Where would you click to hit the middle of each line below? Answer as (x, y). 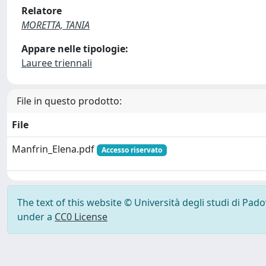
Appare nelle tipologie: (75, 49)
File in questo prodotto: (69, 101)
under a (36, 217)
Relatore (42, 11)
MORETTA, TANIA (56, 25)
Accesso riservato (132, 150)
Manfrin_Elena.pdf (54, 149)
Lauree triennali (57, 63)
